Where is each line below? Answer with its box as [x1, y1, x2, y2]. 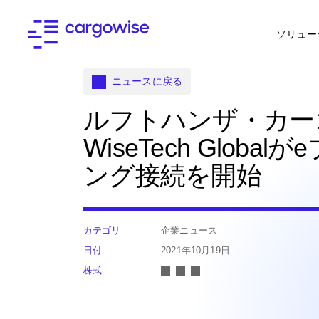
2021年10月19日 [161, 245, 230, 256]
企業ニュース [161, 225, 218, 236]
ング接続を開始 [83, 161, 261, 190]
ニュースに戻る [112, 75, 183, 87]
